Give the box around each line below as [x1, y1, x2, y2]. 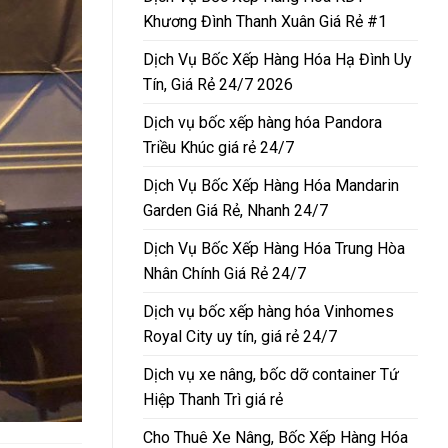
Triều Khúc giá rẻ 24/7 [143, 137, 294, 157]
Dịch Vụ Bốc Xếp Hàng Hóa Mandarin [143, 175, 399, 195]
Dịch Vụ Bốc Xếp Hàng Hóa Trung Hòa [143, 238, 405, 258]
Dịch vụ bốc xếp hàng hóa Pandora [143, 112, 382, 132]
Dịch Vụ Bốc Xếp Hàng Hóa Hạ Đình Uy [143, 49, 412, 69]
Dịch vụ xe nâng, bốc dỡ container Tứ [143, 364, 399, 384]
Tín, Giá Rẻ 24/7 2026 [143, 74, 293, 94]
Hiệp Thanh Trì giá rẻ [143, 389, 283, 409]
